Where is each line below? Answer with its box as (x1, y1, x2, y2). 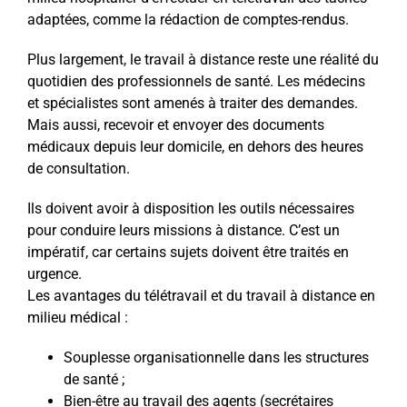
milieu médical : (26, 308, 128, 326)
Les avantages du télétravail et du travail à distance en (26, 286, 375, 304)
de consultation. (26, 159, 130, 177)
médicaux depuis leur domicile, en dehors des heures (26, 137, 363, 155)
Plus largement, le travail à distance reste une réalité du (26, 50, 379, 68)
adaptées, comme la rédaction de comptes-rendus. (26, 10, 349, 28)
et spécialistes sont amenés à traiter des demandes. (26, 94, 358, 112)
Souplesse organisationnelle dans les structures (63, 348, 369, 366)
